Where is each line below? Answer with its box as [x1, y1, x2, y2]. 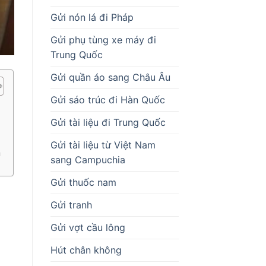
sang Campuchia [50, 153, 125, 166]
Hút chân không [50, 243, 122, 256]
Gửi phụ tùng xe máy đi [50, 33, 156, 46]
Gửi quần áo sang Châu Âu [50, 71, 170, 83]
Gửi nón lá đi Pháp [50, 11, 134, 23]
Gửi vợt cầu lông [50, 221, 125, 233]
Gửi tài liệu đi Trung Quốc [50, 116, 166, 128]
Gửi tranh [50, 198, 92, 211]
